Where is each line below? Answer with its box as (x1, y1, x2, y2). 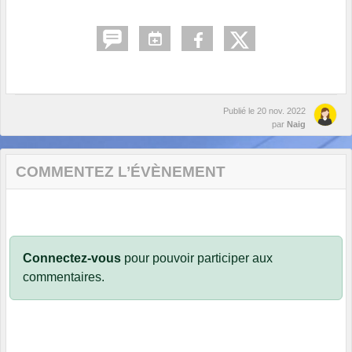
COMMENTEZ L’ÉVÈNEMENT (16, 163, 225, 181)
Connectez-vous (23, 251, 121, 266)
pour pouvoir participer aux (121, 251, 273, 266)
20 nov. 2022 (257, 106, 306, 116)
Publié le (223, 106, 257, 116)
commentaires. (23, 270, 104, 284)
